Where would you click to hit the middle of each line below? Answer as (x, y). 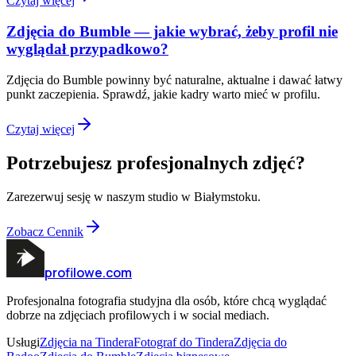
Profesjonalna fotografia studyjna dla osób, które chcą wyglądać (166, 300)
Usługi (23, 342)
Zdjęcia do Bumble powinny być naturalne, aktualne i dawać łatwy (174, 79)
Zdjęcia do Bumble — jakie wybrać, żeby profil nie (172, 31)
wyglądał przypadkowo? (87, 48)
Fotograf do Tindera (184, 342)
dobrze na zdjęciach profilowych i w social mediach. (138, 315)
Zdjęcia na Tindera (87, 342)
